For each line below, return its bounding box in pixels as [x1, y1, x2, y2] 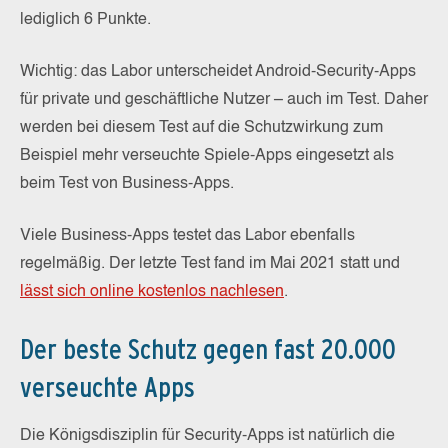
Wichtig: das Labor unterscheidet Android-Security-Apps [20, 63, 416, 80]
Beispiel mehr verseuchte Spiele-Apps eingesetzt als [20, 147, 394, 164]
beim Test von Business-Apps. [20, 175, 234, 192]
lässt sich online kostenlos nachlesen [20, 283, 284, 300]
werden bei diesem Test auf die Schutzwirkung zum [20, 119, 383, 136]
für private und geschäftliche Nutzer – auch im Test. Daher [20, 91, 428, 108]
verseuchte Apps [20, 369, 195, 404]
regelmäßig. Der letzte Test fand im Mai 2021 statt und [20, 255, 400, 272]
